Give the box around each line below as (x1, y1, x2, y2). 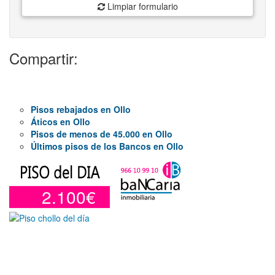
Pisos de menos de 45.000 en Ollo (31, 128, 172, 140)
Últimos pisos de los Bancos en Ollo (31, 140, 184, 152)
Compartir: (9, 47, 78, 69)
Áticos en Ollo (31, 115, 90, 128)
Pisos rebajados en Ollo (31, 103, 131, 115)
